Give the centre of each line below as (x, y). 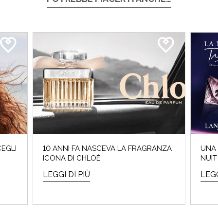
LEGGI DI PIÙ (66, 175)
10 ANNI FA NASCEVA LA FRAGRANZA (107, 149)
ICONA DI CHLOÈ (72, 158)
